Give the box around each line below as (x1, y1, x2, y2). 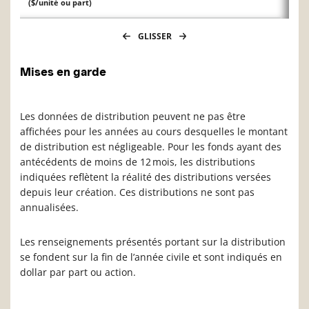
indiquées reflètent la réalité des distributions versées (20, 170, 271, 184)
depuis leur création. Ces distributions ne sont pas (20, 186, 255, 199)
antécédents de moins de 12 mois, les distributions (20, 155, 255, 169)
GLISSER (135, 30, 174, 43)
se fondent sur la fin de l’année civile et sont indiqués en (20, 250, 282, 264)
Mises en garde (20, 65, 106, 79)
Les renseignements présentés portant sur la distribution (20, 235, 286, 249)
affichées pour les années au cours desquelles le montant (20, 125, 288, 139)
